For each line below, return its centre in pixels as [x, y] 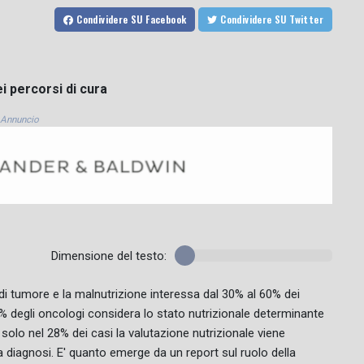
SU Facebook [158, 19]
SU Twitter [306, 19]
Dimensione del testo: [108, 256]
